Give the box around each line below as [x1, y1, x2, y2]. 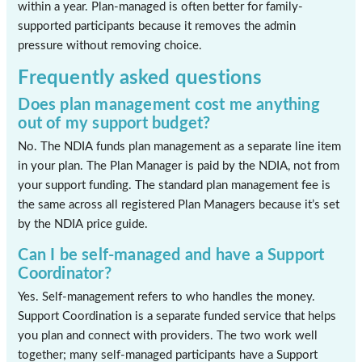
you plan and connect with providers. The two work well [18, 329, 318, 342]
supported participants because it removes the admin [18, 20, 297, 33]
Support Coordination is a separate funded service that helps [18, 309, 337, 322]
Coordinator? [18, 265, 112, 282]
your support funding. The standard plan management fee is [18, 179, 331, 192]
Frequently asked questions [18, 68, 263, 88]
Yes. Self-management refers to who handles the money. [18, 290, 316, 303]
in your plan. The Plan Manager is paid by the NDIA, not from [18, 159, 340, 172]
